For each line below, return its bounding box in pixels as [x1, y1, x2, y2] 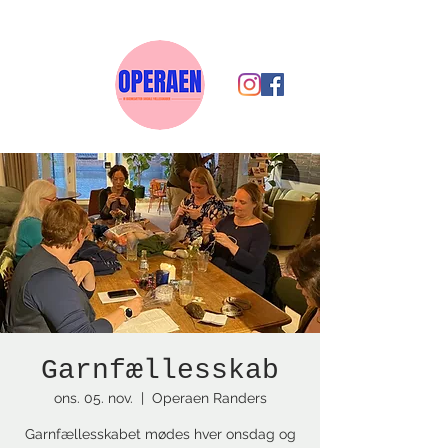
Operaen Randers [151, 390, 267, 406]
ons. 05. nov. [53, 390, 133, 406]
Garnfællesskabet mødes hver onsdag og [24, 426, 296, 442]
